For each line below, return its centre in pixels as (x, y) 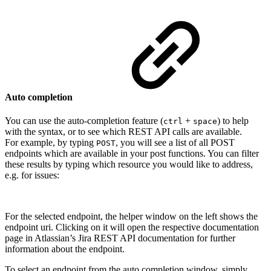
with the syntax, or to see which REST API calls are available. (123, 132)
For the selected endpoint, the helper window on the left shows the (131, 217)
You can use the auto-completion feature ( (84, 121)
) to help (233, 121)
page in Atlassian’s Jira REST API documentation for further (120, 238)
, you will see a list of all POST (175, 143)
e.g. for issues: (32, 175)
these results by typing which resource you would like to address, (129, 165)
